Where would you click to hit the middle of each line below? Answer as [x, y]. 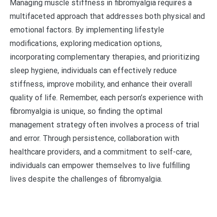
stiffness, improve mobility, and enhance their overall [101, 84]
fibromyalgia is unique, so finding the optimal [86, 111]
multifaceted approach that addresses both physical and [107, 16]
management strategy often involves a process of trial [104, 124]
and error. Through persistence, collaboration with [94, 138]
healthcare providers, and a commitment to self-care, [101, 152]
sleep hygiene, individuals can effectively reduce [93, 70]
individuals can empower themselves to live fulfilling [100, 165]
